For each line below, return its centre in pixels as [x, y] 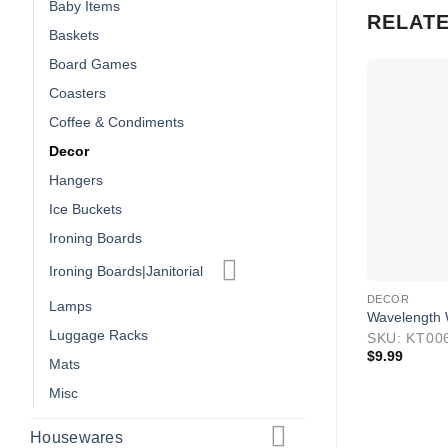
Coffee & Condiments [116, 121]
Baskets [74, 34]
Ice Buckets [85, 208]
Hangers [76, 179]
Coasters [77, 92]
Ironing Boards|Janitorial [126, 271]
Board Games [93, 63]
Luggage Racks [98, 334]
